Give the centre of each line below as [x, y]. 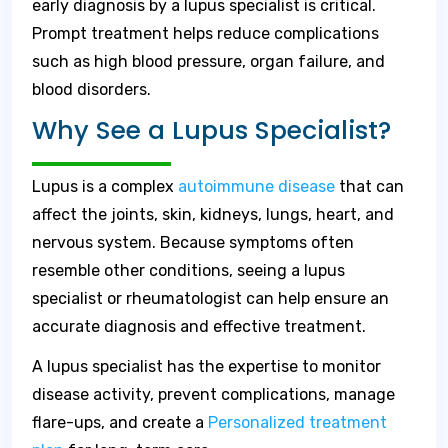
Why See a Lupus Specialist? [211, 130]
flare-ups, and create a [120, 422]
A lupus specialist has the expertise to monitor [206, 366]
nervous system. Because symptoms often [193, 242]
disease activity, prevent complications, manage [213, 394]
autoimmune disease [256, 186]
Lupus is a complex [105, 186]
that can [369, 186]
